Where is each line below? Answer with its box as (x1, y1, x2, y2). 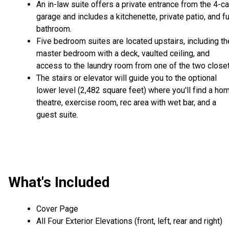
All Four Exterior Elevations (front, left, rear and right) (36, 216, 222, 226)
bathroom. (36, 24, 72, 34)
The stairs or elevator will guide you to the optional (36, 73, 217, 83)
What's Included (8, 174, 110, 191)
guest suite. (36, 110, 78, 120)
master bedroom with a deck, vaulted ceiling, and (36, 49, 210, 59)
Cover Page (36, 203, 78, 214)
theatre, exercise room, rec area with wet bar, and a (36, 98, 216, 108)
